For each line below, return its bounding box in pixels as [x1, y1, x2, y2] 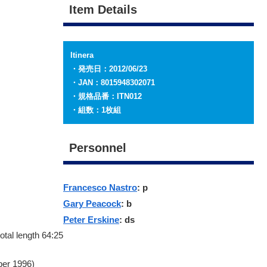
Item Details [69, 3, 137, 17]
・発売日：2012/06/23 [70, 64, 147, 74]
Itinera [70, 51, 94, 60]
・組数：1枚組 [70, 105, 121, 115]
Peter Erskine [63, 214, 119, 225]
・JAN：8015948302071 [70, 78, 155, 88]
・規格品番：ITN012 [70, 92, 142, 101]
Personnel [69, 141, 126, 154]
